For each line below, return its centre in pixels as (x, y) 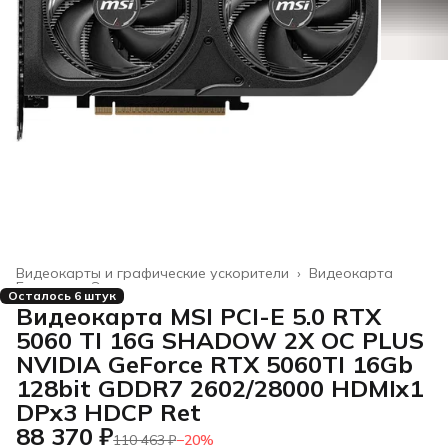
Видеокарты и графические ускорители (152, 273)
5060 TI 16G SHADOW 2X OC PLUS (220, 340)
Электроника (136, 287)
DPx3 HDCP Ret (108, 412)
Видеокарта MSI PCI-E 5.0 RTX (198, 316)
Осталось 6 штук (62, 296)
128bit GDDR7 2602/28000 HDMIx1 (219, 388)
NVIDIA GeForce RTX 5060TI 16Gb (214, 364)
